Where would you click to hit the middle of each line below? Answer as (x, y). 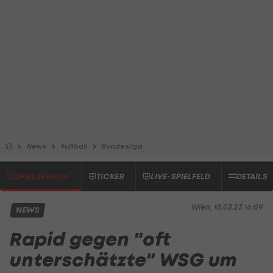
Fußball (74, 146)
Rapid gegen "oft (90, 239)
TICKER (110, 176)
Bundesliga (122, 146)
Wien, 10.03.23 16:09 (227, 207)
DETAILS (252, 176)
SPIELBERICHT (42, 176)
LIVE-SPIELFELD (180, 176)
